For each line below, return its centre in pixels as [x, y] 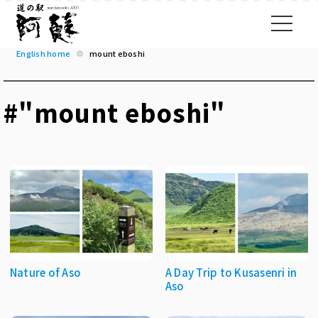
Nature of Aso [45, 273]
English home [44, 53]
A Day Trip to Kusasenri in [231, 273]
